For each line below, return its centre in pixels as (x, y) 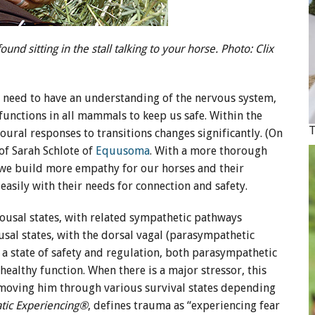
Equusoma (123, 151)
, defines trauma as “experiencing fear (184, 306)
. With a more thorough (208, 151)
